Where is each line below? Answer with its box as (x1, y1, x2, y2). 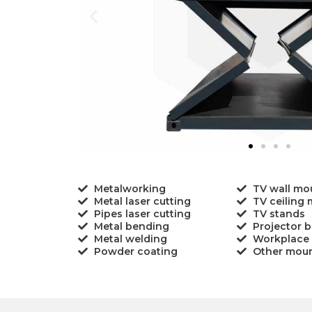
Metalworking (93, 182, 166, 196)
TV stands (252, 208, 305, 221)
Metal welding (93, 233, 167, 246)
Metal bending (93, 220, 169, 233)
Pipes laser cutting (93, 208, 191, 221)
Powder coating (93, 245, 178, 258)
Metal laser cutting (93, 195, 191, 208)
